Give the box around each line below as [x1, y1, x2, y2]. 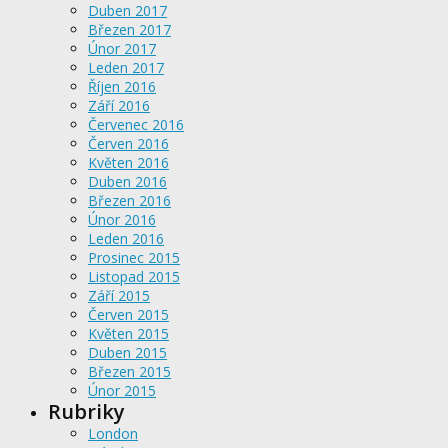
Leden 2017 [88, 57, 164, 77]
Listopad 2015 [88, 266, 180, 286]
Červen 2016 [88, 133, 169, 153]
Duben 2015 [88, 342, 167, 362]
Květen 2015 [88, 323, 169, 343]
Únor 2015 [88, 380, 156, 400]
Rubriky [48, 397, 125, 425]
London [88, 423, 138, 443]
